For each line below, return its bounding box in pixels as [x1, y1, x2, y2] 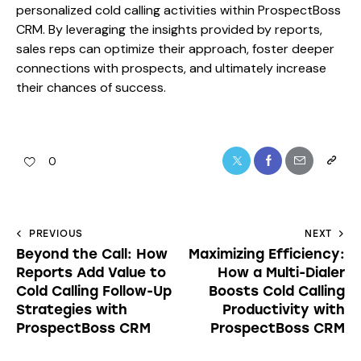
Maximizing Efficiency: [189, 245, 345, 262]
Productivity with [222, 301, 345, 317]
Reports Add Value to [16, 263, 166, 280]
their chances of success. [16, 79, 166, 97]
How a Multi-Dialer [218, 263, 345, 280]
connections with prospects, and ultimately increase [16, 60, 326, 77]
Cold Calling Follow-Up [16, 282, 172, 299]
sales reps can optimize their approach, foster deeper [16, 40, 334, 58]
